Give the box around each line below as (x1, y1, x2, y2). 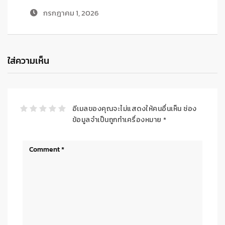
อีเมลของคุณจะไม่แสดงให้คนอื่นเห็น (72, 103, 182, 114)
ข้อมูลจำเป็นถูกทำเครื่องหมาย (72, 114, 163, 125)
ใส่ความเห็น (8, 53, 49, 67)
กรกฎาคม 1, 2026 (34, 7, 91, 19)
